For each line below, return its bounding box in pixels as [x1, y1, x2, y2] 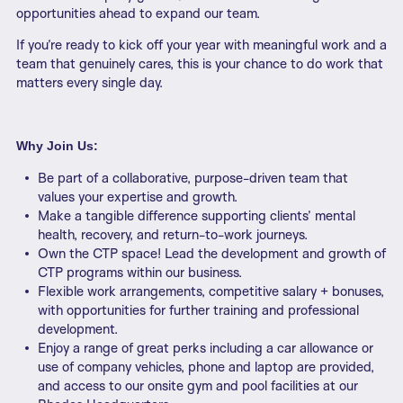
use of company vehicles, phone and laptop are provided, [38, 358, 374, 376]
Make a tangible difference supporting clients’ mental [38, 207, 355, 225]
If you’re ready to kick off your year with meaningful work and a [16, 36, 387, 54]
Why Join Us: [16, 139, 98, 154]
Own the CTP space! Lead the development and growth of [38, 245, 386, 263]
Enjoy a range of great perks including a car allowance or [38, 339, 373, 357]
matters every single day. [16, 74, 163, 92]
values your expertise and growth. [38, 188, 237, 206]
